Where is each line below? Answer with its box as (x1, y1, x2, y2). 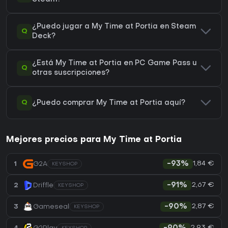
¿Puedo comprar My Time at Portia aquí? (32, 99, 185, 106)
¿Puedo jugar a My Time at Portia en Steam (32, 23, 196, 31)
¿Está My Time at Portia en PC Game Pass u (32, 60, 197, 67)
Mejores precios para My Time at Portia (6, 136, 182, 145)
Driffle (33, 182, 53, 189)
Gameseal (33, 203, 69, 210)
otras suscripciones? (32, 70, 109, 77)
